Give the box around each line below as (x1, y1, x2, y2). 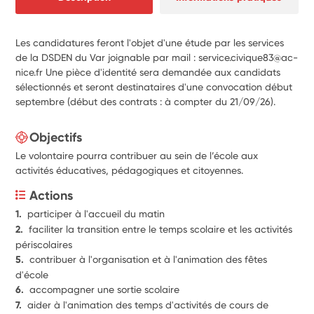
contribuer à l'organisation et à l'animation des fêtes (29, 253, 268, 265)
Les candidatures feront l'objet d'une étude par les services (15, 36, 285, 48)
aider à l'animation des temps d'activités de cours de (27, 299, 269, 310)
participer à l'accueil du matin (27, 207, 165, 219)
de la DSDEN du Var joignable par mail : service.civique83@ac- (15, 51, 299, 63)
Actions (29, 187, 74, 203)
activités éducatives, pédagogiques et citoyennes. (15, 164, 244, 176)
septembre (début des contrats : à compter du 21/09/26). (15, 95, 276, 107)
